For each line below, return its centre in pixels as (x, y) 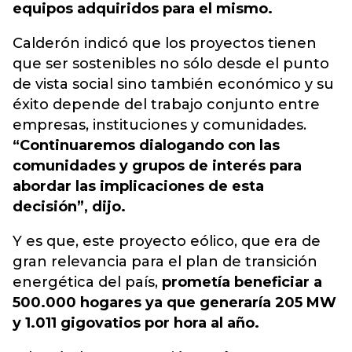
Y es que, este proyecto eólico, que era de (167, 241)
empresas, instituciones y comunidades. (159, 125)
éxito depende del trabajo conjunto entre (166, 104)
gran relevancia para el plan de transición (165, 262)
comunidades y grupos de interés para (157, 166)
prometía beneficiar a (242, 282)
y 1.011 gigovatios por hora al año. (136, 323)
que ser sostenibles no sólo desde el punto (171, 64)
